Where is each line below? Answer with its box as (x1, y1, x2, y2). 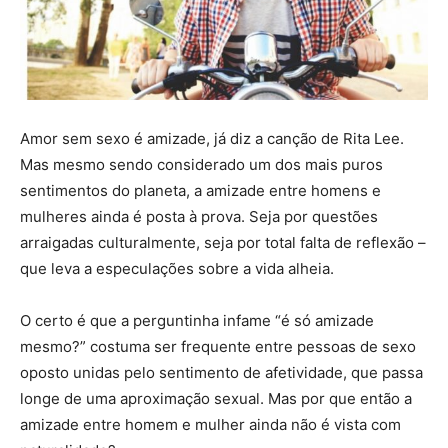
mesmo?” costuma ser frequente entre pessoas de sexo (20, 336, 416, 356)
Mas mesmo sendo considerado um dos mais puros (20, 154, 383, 174)
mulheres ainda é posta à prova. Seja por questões (20, 206, 378, 226)
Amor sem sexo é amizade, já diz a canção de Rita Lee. (20, 128, 404, 148)
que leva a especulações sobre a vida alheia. (20, 258, 334, 278)
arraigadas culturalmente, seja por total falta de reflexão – (20, 232, 426, 252)
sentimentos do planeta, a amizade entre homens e (20, 180, 381, 200)
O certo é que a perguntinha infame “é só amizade (20, 310, 374, 330)
